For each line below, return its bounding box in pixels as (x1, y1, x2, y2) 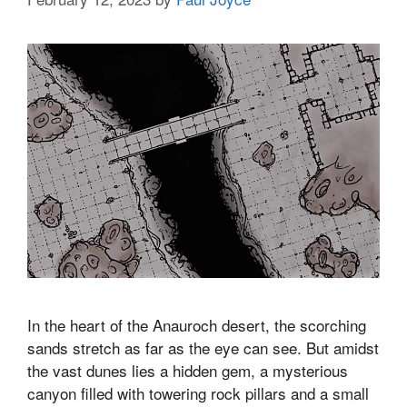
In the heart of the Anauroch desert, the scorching (27, 313, 366, 337)
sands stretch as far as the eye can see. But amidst (27, 336, 379, 360)
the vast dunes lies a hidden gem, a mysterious (27, 359, 348, 382)
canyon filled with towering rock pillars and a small (27, 382, 369, 405)
